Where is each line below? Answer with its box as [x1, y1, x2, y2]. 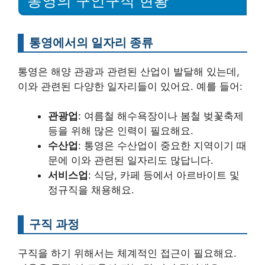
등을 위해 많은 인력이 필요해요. [48, 125, 193, 137]
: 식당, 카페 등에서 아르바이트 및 [88, 169, 240, 182]
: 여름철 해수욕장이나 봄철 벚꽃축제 [78, 110, 244, 122]
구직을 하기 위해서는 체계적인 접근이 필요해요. [18, 247, 237, 260]
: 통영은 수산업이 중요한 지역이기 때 [78, 140, 247, 152]
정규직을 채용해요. [48, 184, 134, 196]
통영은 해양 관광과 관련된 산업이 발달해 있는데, [18, 65, 240, 77]
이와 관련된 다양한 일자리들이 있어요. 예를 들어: [18, 80, 243, 92]
